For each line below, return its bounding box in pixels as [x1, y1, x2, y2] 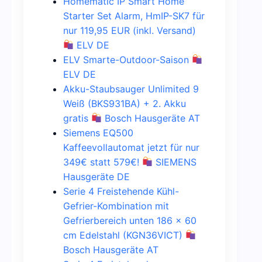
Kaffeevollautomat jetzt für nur [63, 141, 199, 153]
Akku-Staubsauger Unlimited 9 [63, 82, 199, 95]
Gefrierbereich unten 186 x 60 [63, 214, 196, 226]
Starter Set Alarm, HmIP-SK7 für [63, 9, 205, 22]
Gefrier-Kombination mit [63, 199, 169, 212]
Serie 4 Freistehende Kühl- [63, 185, 179, 197]
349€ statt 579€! [63, 156, 142, 168]
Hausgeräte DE [63, 170, 130, 182]
